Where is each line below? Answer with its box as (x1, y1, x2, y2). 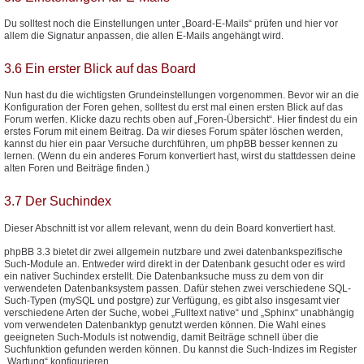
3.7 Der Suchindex (4, 194, 111, 209)
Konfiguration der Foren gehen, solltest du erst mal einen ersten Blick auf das (4, 102, 343, 114)
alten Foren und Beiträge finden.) (4, 162, 149, 175)
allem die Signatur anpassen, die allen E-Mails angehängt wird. (4, 29, 284, 41)
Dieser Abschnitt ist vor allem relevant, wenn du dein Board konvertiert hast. (4, 222, 336, 234)
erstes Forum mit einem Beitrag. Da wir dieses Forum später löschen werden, (4, 126, 343, 138)
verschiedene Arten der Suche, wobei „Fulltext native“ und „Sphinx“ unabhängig (4, 307, 354, 319)
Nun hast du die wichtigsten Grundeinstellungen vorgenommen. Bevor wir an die (4, 89, 359, 102)
